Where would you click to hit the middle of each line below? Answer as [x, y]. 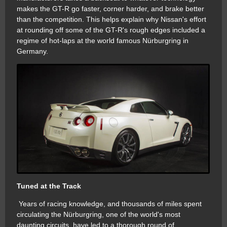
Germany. [32, 51]
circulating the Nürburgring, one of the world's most [99, 215]
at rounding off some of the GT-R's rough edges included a [111, 30]
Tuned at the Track [49, 186]
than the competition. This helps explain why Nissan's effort [111, 20]
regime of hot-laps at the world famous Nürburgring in [103, 41]
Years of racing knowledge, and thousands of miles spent [109, 204]
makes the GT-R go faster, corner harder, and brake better [110, 9]
